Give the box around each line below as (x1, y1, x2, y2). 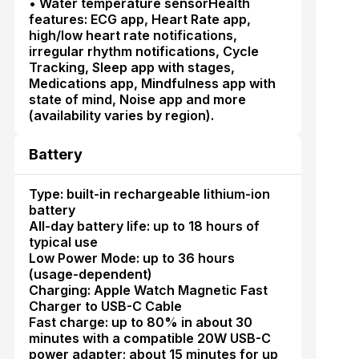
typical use (28, 233, 98, 250)
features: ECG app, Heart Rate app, (28, 10, 251, 27)
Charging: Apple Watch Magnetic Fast (28, 281, 268, 298)
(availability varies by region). (28, 107, 214, 123)
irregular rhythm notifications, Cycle (28, 42, 259, 59)
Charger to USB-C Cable (28, 297, 182, 314)
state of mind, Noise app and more (28, 91, 246, 107)
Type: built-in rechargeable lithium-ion (28, 185, 270, 202)
